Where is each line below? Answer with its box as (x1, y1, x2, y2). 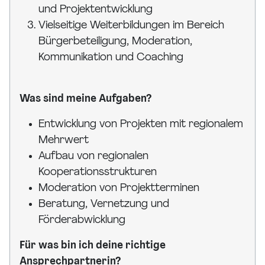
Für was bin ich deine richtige (20, 240, 166, 252)
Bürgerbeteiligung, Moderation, (38, 36, 192, 48)
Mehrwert (38, 135, 89, 147)
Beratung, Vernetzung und (38, 199, 169, 211)
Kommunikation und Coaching (38, 52, 183, 64)
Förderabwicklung (38, 215, 125, 227)
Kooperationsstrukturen (38, 167, 157, 179)
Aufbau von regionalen (38, 151, 148, 163)
